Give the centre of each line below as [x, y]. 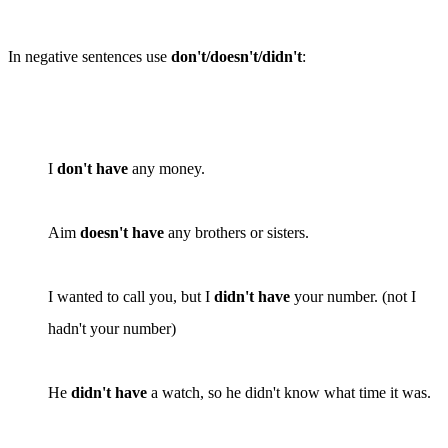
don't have [92, 168]
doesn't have [122, 232]
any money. [166, 168]
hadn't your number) [112, 328]
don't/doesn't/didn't [236, 56]
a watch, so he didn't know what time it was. [289, 392]
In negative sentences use [89, 56]
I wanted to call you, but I [131, 296]
